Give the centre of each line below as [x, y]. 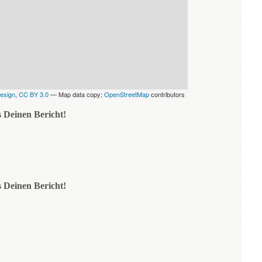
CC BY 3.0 [34, 94]
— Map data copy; [76, 94]
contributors [167, 94]
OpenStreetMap [127, 94]
